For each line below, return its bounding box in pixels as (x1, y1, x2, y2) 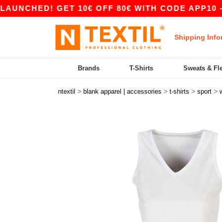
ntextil (58, 88, 75, 95)
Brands (78, 64, 100, 72)
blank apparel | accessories (83, 88, 162, 95)
